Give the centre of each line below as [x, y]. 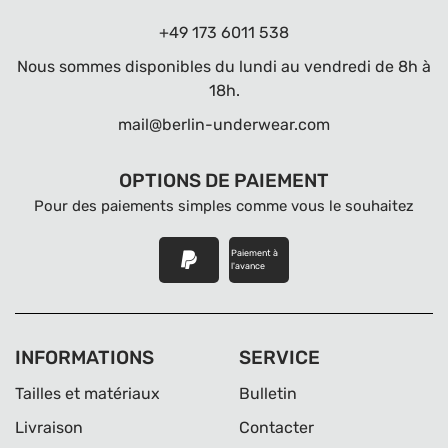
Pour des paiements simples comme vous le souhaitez [224, 206]
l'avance [248, 266]
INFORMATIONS [84, 357]
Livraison [49, 427]
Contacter [276, 427]
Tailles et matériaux [87, 393]
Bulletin [268, 393]
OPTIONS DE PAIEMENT [224, 180]
